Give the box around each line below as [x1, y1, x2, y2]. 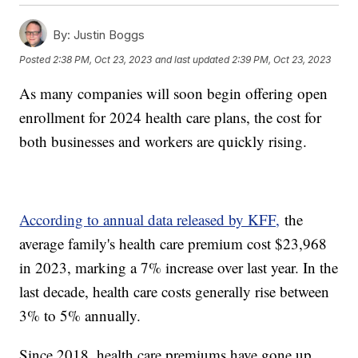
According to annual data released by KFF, [19, 209, 280, 229]
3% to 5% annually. [19, 304, 146, 325]
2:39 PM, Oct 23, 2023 [232, 54, 332, 66]
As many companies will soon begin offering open [19, 82, 328, 103]
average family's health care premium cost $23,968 [19, 233, 328, 253]
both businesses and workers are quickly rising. [19, 130, 312, 151]
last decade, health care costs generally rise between [19, 280, 330, 301]
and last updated [155, 54, 230, 66]
